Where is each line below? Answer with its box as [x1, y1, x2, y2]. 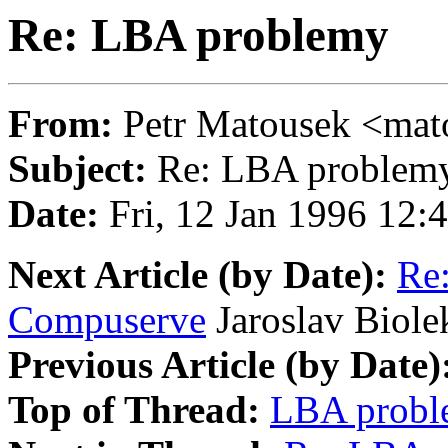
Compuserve [8, 298, 206, 342]
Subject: [8, 147, 147, 191]
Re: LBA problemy [8, 9, 389, 61]
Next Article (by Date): [8, 253, 387, 297]
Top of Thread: [8, 388, 260, 432]
